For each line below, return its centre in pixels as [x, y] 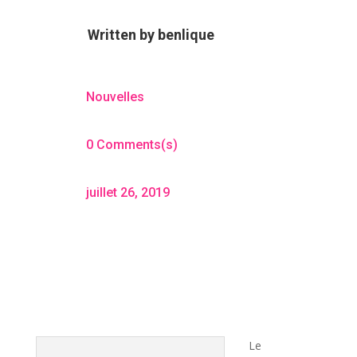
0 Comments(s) [131, 144]
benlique [186, 34]
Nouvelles [115, 96]
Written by [122, 34]
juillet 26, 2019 [127, 192]
